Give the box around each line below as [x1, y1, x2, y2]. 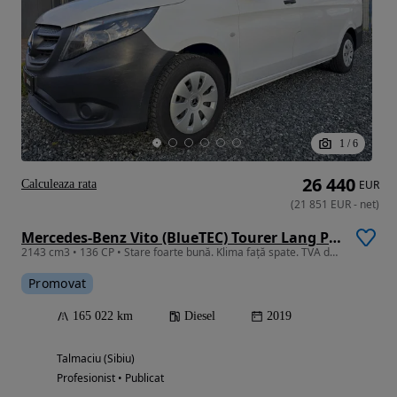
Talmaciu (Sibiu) [57, 351, 135, 367]
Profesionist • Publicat [57, 370, 164, 386]
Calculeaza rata [21, 177, 97, 191]
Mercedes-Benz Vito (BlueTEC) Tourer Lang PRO [329, 228, 341, 248]
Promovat [28, 275, 87, 292]
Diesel [184, 309, 215, 323]
